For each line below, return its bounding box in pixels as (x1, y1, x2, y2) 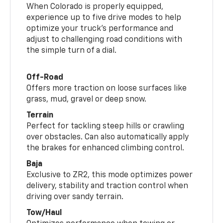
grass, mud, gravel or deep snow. (26, 95, 147, 104)
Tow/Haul (26, 209, 62, 217)
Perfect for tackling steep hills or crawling (26, 122, 185, 130)
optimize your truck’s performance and (26, 24, 174, 33)
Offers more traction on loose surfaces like (26, 84, 187, 93)
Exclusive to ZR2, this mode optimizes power (26, 171, 193, 179)
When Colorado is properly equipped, (26, 2, 164, 11)
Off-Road (26, 73, 64, 82)
